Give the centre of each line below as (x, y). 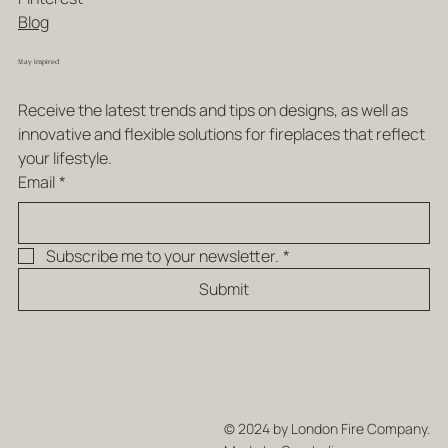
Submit (223, 288)
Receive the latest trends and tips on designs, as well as (212, 109)
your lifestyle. (64, 157)
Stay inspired (38, 61)
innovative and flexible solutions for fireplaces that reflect (221, 133)
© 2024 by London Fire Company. (326, 429)
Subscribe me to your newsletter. (162, 255)
